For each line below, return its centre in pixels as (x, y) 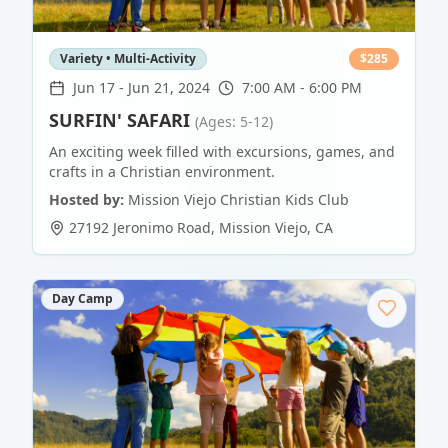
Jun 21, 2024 (169, 88)
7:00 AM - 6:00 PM (302, 88)
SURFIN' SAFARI (119, 120)
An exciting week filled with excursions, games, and (222, 152)
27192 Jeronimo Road (140, 228)
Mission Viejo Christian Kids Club (238, 200)
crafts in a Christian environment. (162, 172)
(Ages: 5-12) (234, 122)
